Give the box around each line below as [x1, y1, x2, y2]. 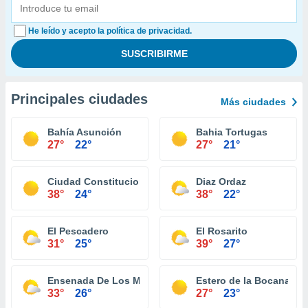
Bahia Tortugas [196, 126, 267, 137]
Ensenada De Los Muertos [47, 275, 171, 286]
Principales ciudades [11, 91, 148, 107]
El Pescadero [47, 225, 109, 236]
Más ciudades [221, 96, 286, 107]
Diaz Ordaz [196, 176, 246, 187]
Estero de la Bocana [196, 275, 290, 286]
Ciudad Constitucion [47, 176, 145, 187]
